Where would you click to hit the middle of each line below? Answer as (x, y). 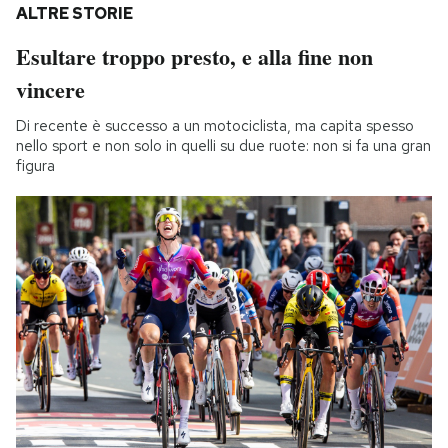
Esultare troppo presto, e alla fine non (194, 57)
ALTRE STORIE (74, 14)
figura (35, 166)
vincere (50, 90)
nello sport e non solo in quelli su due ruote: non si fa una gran (223, 146)
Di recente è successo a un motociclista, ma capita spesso (215, 126)
